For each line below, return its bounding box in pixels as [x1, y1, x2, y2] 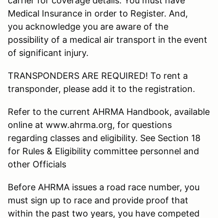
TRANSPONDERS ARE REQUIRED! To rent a [8, 70, 188, 81]
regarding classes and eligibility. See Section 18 [8, 132, 200, 143]
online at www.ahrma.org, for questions [8, 119, 172, 130]
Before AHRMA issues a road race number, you [8, 182, 200, 192]
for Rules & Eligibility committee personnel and [8, 145, 199, 156]
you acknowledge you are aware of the [8, 21, 168, 32]
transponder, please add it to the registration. [8, 83, 195, 94]
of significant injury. [8, 47, 89, 58]
